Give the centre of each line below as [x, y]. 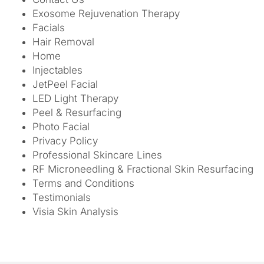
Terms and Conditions [83, 183]
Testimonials [62, 197]
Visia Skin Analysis [75, 212]
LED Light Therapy [75, 98]
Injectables [57, 70]
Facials [49, 28]
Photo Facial [61, 127]
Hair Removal [63, 42]
